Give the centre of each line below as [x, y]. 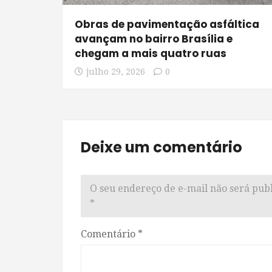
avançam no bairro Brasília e [154, 39]
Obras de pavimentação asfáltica [167, 25]
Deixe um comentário [161, 148]
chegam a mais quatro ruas [151, 54]
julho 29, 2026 [116, 72]
